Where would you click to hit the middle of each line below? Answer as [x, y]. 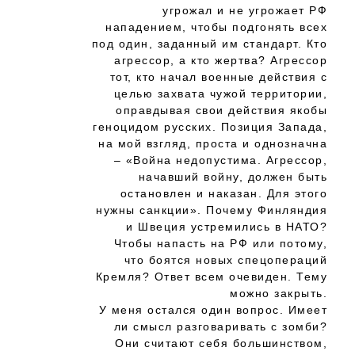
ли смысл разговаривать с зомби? [220, 326]
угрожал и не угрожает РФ [245, 10]
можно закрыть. [279, 293]
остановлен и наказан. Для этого [223, 193]
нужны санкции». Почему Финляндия [212, 210]
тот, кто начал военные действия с [218, 77]
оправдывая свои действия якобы [221, 110]
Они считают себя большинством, [221, 343]
